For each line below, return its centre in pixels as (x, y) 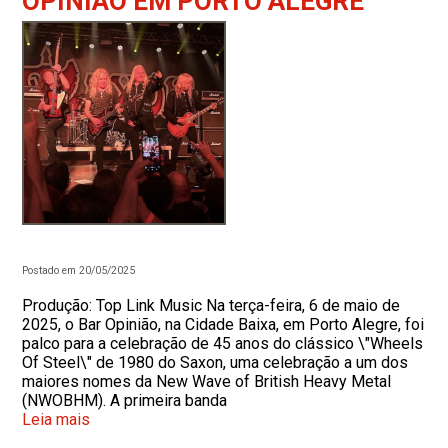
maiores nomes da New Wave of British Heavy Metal (207, 381)
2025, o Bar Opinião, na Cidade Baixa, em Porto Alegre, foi (223, 324)
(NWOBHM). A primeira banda (125, 400)
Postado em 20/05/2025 (79, 270)
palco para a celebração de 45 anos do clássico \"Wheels (223, 343)
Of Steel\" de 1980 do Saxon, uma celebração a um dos (215, 362)
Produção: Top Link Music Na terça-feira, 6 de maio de (211, 305)
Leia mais (56, 419)
